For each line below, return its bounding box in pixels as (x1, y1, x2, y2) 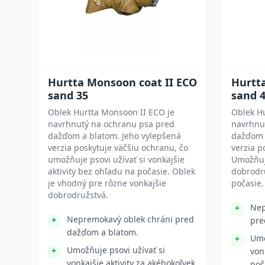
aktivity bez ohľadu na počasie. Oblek (48, 166, 195, 177)
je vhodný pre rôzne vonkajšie (48, 177, 166, 189)
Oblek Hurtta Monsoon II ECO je (48, 106, 174, 118)
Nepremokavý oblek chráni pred (67, 214, 194, 225)
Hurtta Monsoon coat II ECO (48, 75, 197, 89)
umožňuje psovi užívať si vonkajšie (48, 154, 185, 165)
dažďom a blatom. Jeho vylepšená (48, 130, 181, 141)
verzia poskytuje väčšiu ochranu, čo (48, 142, 188, 153)
